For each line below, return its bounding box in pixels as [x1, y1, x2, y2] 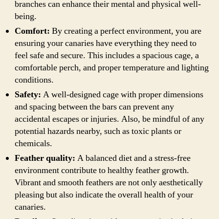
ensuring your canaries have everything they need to [15, 38, 197, 49]
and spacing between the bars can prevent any [15, 101, 174, 112]
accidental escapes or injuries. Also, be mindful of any [15, 113, 204, 125]
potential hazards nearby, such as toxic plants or [15, 126, 181, 137]
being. [15, 11, 37, 22]
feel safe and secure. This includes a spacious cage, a [15, 50, 199, 61]
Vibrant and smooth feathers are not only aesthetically [15, 177, 203, 188]
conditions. [15, 74, 54, 86]
